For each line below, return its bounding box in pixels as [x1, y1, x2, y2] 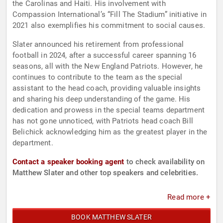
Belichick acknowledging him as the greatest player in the [12, 127, 208, 137]
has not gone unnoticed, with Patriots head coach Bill [12, 116, 193, 126]
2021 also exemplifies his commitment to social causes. [12, 21, 206, 30]
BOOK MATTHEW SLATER [71, 213, 152, 222]
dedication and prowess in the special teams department [12, 106, 205, 115]
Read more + [167, 193, 211, 202]
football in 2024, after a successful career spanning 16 [12, 51, 197, 60]
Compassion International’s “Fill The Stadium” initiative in [12, 10, 207, 19]
